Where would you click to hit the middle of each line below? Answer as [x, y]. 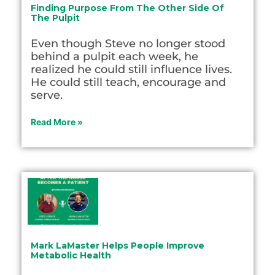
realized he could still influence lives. [131, 70]
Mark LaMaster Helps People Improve [118, 245]
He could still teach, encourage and [128, 83]
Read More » [57, 122]
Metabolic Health [71, 255]
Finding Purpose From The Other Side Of [127, 8]
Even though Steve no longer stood [128, 44]
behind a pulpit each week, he [114, 57]
